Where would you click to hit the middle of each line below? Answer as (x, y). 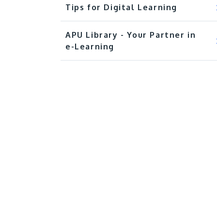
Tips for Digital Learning (121, 7)
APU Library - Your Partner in (131, 35)
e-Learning (90, 46)
